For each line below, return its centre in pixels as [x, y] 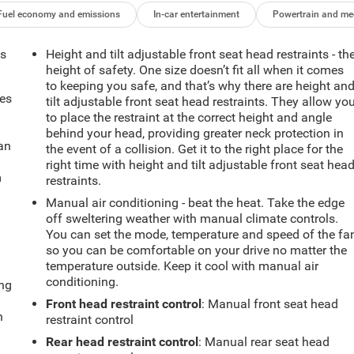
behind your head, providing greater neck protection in [195, 134]
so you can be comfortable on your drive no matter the [197, 250]
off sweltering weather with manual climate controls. [192, 219]
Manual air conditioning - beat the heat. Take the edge [196, 203]
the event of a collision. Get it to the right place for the [195, 149]
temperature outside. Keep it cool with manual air [183, 266]
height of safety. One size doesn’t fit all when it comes [195, 70]
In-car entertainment [197, 15]
